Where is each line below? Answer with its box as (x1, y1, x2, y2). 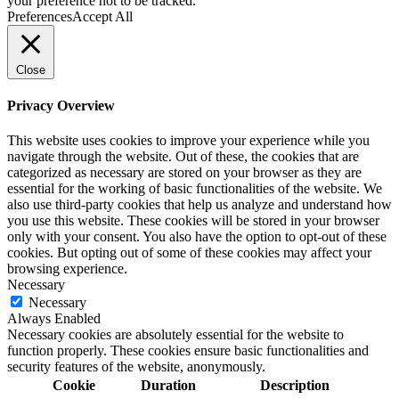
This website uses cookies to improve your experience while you (7, 133, 370, 149)
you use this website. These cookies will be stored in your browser (7, 213, 379, 229)
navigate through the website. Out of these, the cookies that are (7, 149, 359, 165)
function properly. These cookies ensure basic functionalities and (7, 343, 369, 359)
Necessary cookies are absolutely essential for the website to (7, 327, 344, 343)
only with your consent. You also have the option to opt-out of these (7, 229, 387, 245)
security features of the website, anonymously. (7, 359, 265, 375)
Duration (141, 378, 196, 394)
